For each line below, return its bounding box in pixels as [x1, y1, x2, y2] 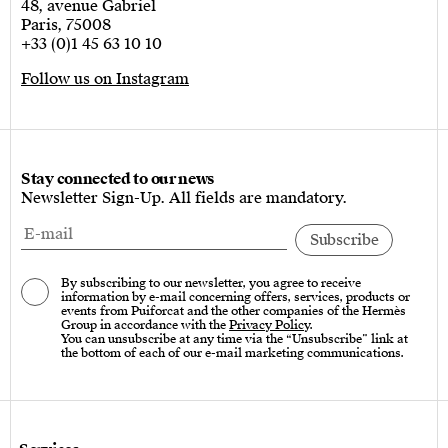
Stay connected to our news [21, 169, 216, 189]
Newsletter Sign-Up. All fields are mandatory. [21, 188, 347, 208]
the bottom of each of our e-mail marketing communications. [61, 345, 404, 361]
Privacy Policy [229, 317, 309, 333]
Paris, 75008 [21, 15, 111, 35]
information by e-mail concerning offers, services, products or [61, 289, 410, 305]
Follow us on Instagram [21, 69, 189, 89]
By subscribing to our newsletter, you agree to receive [61, 275, 361, 291]
